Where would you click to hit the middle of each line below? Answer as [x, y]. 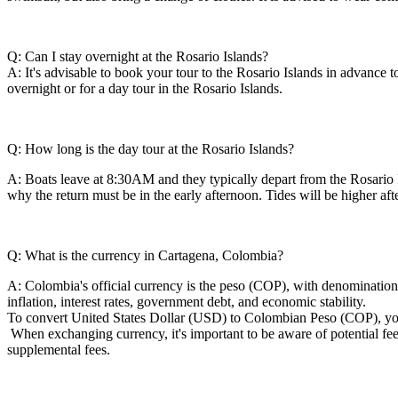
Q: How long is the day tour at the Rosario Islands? [151, 149]
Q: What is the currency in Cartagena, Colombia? [147, 255]
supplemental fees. [59, 350]
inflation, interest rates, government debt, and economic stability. [187, 302]
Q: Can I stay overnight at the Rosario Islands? [138, 56]
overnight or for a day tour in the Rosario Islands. [145, 88]
